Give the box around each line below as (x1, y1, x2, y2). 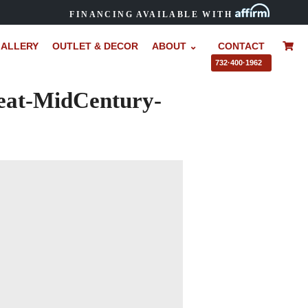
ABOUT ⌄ (151, 40, 197, 52)
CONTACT (217, 40, 265, 52)
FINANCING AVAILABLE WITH (69, 10, 232, 20)
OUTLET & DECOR (52, 40, 138, 52)
